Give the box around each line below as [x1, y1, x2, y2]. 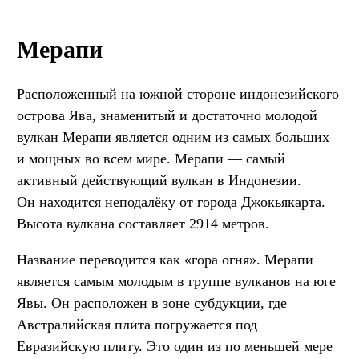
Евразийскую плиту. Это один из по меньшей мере [17, 337, 333, 354]
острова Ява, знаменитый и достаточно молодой [17, 107, 317, 123]
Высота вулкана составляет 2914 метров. [17, 215, 269, 232]
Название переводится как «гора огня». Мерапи [17, 251, 313, 268]
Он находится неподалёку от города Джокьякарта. [17, 193, 325, 210]
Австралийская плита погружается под [17, 316, 257, 333]
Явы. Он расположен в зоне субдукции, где [17, 294, 287, 311]
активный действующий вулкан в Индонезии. [17, 171, 301, 188]
